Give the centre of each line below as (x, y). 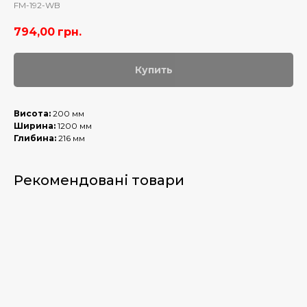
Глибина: (36, 138)
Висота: (33, 114)
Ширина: (36, 126)
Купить (153, 70)
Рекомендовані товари (99, 181)
